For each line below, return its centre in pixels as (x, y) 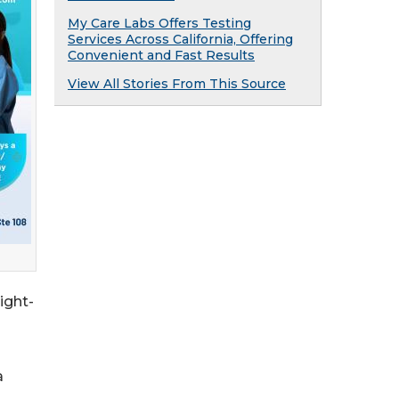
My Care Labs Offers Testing (159, 23)
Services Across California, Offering (180, 39)
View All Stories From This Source (177, 84)
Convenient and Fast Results (161, 55)
